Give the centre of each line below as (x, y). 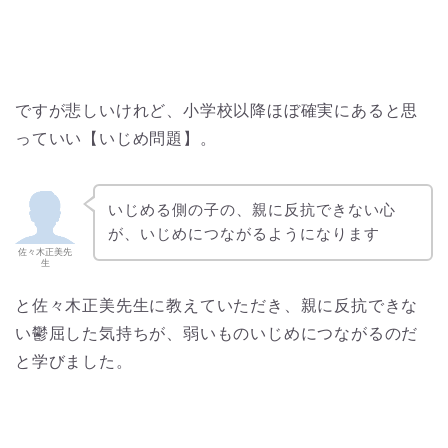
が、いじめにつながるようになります (243, 234)
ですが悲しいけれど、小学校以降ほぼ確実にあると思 (217, 109)
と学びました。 (74, 361)
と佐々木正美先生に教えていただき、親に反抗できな (217, 305)
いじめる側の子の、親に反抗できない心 (251, 210)
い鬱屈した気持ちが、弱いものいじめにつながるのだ (217, 333)
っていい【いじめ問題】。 (116, 137)
